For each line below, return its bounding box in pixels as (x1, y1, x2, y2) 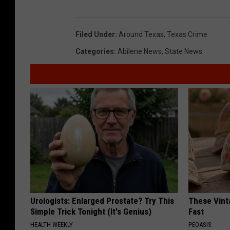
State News (165, 47, 202, 56)
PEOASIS (188, 221, 212, 229)
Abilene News (118, 47, 162, 56)
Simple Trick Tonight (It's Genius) (30, 206, 151, 217)
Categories (75, 47, 114, 56)
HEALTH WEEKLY (30, 221, 73, 229)
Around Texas (119, 30, 164, 39)
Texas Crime (167, 30, 207, 39)
